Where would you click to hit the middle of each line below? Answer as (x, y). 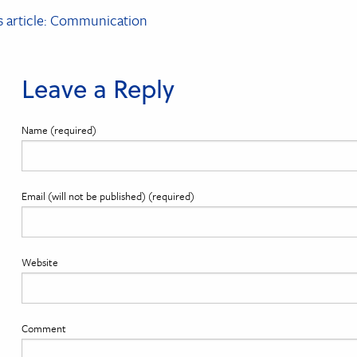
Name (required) (59, 129)
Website (39, 263)
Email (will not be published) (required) (108, 196)
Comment (43, 329)
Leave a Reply (98, 88)
